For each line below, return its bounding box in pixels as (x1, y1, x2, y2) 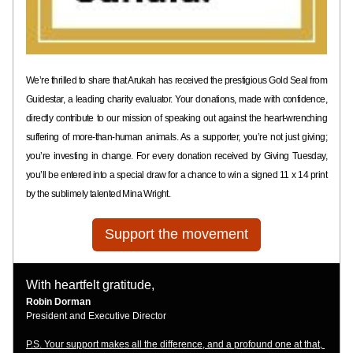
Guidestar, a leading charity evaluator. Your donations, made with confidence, (26, 94, 327, 105)
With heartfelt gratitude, (26, 278, 158, 292)
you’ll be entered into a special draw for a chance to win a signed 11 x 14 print (26, 169, 327, 180)
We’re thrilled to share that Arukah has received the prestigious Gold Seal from (26, 75, 327, 86)
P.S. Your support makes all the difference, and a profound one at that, (26, 339, 322, 350)
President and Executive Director (26, 310, 169, 321)
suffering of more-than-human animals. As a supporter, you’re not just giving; (26, 132, 327, 143)
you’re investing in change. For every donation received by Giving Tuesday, (26, 150, 327, 162)
